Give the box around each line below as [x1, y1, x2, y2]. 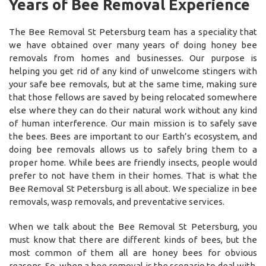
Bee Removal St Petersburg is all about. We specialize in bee [9, 183, 257, 194]
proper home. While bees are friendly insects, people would [9, 157, 257, 167]
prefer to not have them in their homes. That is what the [9, 170, 257, 180]
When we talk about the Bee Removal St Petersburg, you [9, 221, 257, 232]
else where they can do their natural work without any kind [9, 104, 257, 115]
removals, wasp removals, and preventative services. [9, 196, 224, 207]
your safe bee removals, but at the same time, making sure [9, 78, 257, 89]
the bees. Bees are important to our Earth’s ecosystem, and [9, 131, 257, 141]
